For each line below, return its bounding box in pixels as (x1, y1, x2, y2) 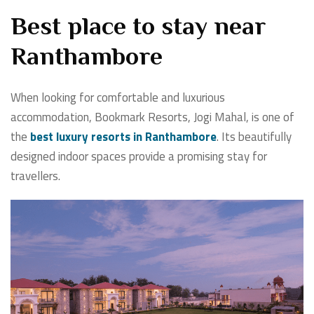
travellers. (11, 167, 63, 186)
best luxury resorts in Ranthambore (30, 128, 217, 146)
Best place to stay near (11, 8, 266, 49)
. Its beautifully (217, 128, 292, 146)
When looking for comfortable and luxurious (11, 88, 225, 107)
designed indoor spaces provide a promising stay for (11, 147, 267, 166)
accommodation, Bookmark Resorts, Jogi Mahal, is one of (11, 108, 294, 127)
